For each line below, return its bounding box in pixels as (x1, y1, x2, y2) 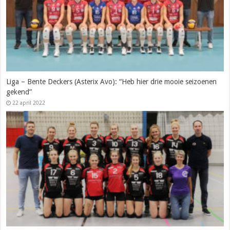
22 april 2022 (12, 99, 46, 106)
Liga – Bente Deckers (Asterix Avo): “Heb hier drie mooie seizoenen (6, 77, 217, 86)
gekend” (6, 87, 32, 96)
